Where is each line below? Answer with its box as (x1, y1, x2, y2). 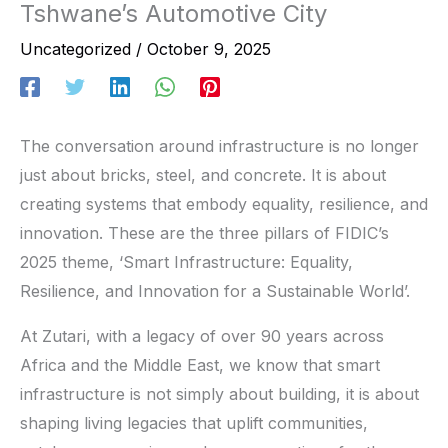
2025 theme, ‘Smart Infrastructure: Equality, (20, 251, 353, 272)
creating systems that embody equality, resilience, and (20, 193, 428, 214)
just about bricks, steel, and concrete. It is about (20, 164, 386, 185)
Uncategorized (20, 38, 131, 59)
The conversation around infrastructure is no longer (20, 135, 419, 156)
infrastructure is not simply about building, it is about (20, 383, 419, 404)
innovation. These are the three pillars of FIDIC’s (20, 222, 389, 243)
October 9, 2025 (147, 38, 271, 59)
